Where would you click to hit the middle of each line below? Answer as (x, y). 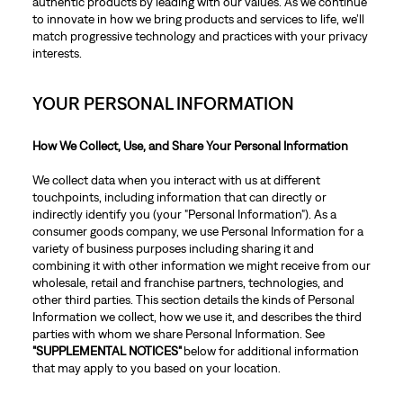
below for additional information (270, 351)
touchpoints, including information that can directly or (179, 197)
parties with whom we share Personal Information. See (178, 334)
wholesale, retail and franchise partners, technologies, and (188, 282)
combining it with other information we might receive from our (201, 265)
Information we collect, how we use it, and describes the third (197, 317)
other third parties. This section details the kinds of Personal (193, 300)
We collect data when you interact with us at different (176, 180)
